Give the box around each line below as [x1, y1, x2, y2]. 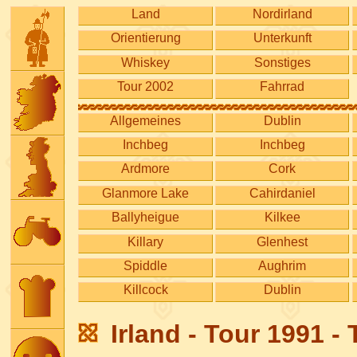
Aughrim [258, 258, 307, 273]
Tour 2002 [117, 80, 175, 94]
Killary [127, 234, 164, 249]
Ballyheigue [112, 210, 180, 225]
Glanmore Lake [102, 186, 190, 200]
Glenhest [257, 234, 308, 249]
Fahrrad [260, 80, 305, 94]
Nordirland [252, 7, 312, 22]
